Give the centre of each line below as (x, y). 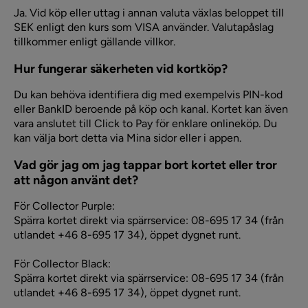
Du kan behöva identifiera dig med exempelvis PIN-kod (148, 94)
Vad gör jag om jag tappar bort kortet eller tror (145, 165)
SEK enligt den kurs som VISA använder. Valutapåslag (144, 27)
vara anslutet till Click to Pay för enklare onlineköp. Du (145, 123)
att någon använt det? (76, 180)
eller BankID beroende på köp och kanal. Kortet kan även (151, 109)
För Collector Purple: (64, 206)
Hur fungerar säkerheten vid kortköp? (121, 68)
